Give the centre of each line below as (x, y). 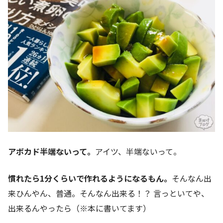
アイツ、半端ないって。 (138, 152)
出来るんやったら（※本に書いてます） (79, 208)
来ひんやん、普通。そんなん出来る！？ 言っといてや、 (109, 193)
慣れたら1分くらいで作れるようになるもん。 (90, 178)
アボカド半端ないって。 (52, 152)
